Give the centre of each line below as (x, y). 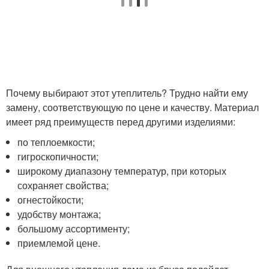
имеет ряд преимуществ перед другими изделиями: (121, 121)
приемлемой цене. (59, 243)
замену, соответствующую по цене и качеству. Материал (132, 107)
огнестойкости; (51, 199)
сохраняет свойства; (63, 185)
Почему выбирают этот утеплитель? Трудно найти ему (127, 92)
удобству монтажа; (59, 214)
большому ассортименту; (74, 228)
